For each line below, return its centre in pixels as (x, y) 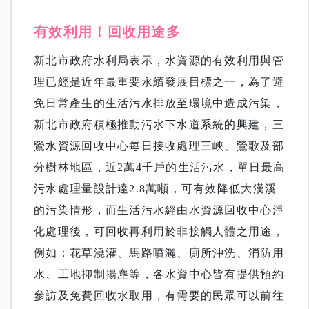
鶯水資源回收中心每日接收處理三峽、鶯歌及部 (159, 146)
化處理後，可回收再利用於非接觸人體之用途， (159, 231)
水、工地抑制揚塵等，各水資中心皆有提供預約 (159, 274)
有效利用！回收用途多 (107, 31)
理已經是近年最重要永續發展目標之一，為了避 (159, 81)
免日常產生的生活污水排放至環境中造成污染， (159, 103)
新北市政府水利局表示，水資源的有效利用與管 (159, 60)
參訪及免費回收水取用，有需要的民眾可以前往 (159, 295)
